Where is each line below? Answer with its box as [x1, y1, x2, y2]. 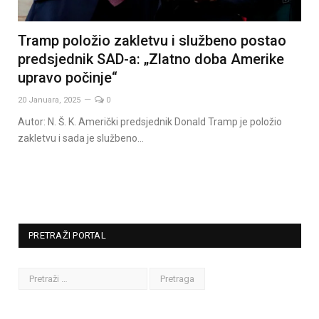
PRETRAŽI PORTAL [28, 229, 106, 241]
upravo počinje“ [18, 68, 117, 86]
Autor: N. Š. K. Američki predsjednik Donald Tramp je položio [18, 115, 282, 127]
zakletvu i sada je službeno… [18, 132, 144, 144]
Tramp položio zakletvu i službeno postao [18, 31, 286, 49]
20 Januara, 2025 [18, 95, 80, 105]
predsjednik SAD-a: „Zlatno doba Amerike [18, 50, 284, 68]
